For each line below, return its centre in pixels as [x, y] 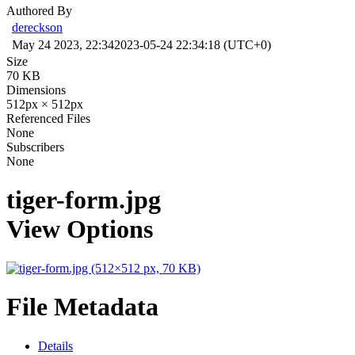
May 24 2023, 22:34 [63, 44]
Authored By [39, 10]
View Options [80, 229]
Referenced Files [48, 118]
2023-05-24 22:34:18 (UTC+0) [193, 44]
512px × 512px [45, 104]
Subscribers [35, 147]
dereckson [37, 27]
